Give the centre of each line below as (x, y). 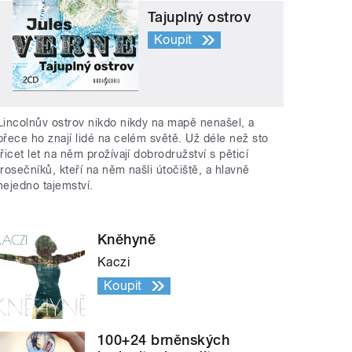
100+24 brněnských (164, 340)
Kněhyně (127, 240)
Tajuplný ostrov (200, 16)
